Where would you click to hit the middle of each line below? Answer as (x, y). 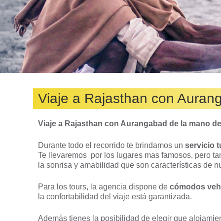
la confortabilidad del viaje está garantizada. (115, 197)
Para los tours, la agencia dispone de (104, 187)
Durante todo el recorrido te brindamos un (112, 145)
